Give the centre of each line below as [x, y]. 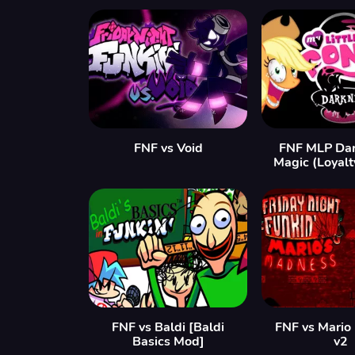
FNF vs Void [168, 148]
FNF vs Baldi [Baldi [168, 327]
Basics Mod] [168, 342]
